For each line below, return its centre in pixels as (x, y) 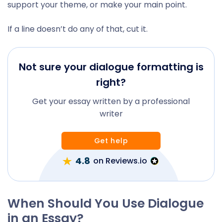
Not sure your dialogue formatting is (111, 67)
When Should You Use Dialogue (106, 203)
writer (111, 114)
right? (111, 82)
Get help (111, 141)
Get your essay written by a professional (111, 101)
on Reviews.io (120, 161)
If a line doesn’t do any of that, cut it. (78, 29)
